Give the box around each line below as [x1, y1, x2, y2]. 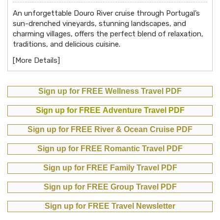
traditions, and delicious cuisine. [13, 39, 120, 49]
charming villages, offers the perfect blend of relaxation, [13, 29, 203, 38]
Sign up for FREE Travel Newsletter [45, 201, 175, 210]
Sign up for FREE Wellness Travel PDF [38, 86, 182, 95]
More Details [15, 55, 57, 65]
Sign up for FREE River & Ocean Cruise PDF [27, 125, 192, 134]
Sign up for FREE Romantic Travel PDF [37, 144, 183, 153]
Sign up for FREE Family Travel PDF [43, 163, 177, 172]
